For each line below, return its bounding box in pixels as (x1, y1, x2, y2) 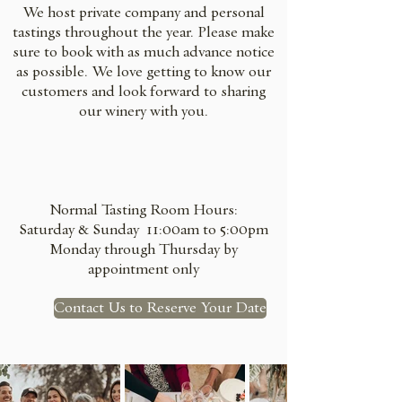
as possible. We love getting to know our (16, 62, 271, 82)
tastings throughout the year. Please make (13, 22, 275, 42)
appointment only (88, 259, 199, 279)
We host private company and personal (22, 3, 265, 22)
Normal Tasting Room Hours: (49, 200, 238, 220)
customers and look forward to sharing (22, 82, 266, 101)
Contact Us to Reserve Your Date (54, 298, 267, 318)
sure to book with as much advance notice (13, 42, 275, 62)
